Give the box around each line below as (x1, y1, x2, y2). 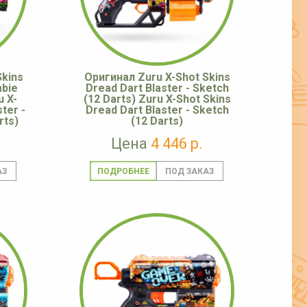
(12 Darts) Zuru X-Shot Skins (83, 93, 231, 106)
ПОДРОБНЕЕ (97, 167, 149, 177)
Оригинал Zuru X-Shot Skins (84, 71, 230, 84)
